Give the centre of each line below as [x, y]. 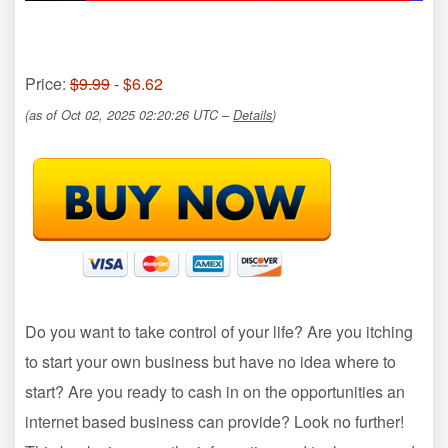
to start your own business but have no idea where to [210, 361]
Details [252, 114]
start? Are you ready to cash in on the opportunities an [215, 391]
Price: [47, 83]
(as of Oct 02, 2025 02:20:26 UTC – [129, 114]
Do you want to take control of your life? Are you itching [219, 331]
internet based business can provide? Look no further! [214, 421]
